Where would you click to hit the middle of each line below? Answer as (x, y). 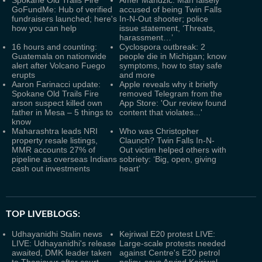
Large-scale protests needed (173, 243)
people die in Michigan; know (173, 56)
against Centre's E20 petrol (170, 253)
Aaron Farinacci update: (56, 84)
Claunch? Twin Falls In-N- (167, 140)
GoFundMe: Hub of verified (62, 9)
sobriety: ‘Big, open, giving (168, 159)
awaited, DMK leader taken (62, 253)
